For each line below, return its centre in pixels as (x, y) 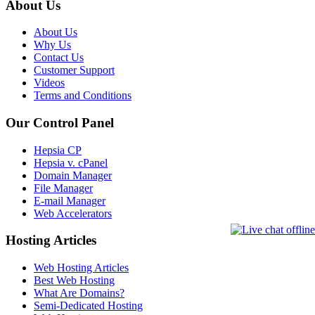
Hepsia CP (58, 150)
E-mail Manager (70, 200)
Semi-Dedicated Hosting (88, 306)
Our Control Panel (60, 122)
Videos (49, 83)
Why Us (52, 45)
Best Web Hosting (74, 281)
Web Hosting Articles (81, 268)
